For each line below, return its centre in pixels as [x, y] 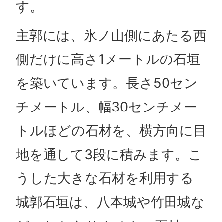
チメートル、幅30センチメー [106, 107]
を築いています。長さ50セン [107, 83]
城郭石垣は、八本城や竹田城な [110, 202]
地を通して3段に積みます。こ [109, 155]
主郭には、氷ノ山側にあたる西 [111, 36]
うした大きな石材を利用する [105, 178]
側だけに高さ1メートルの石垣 [108, 59]
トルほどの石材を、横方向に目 [111, 131]
